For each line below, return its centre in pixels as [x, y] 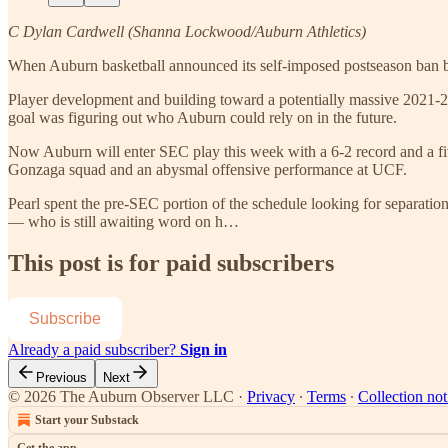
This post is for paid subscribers [171, 263]
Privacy [271, 397]
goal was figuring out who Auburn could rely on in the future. [202, 117]
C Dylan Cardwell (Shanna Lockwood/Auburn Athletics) [187, 31]
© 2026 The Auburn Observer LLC [121, 397]
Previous [61, 378]
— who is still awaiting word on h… [123, 221]
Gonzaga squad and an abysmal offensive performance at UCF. [207, 169]
